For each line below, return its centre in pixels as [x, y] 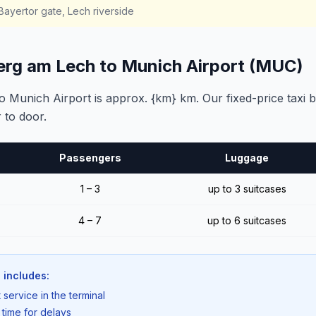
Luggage [247, 158]
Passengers [90, 158]
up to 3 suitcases [247, 189]
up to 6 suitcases [247, 220]
